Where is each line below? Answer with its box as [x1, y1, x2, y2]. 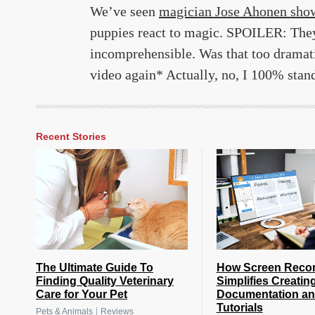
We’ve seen [90, 3, 159, 19]
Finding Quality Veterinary [36, 274, 174, 287]
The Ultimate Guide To [36, 261, 153, 274]
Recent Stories [36, 130, 106, 142]
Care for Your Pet [36, 288, 127, 300]
